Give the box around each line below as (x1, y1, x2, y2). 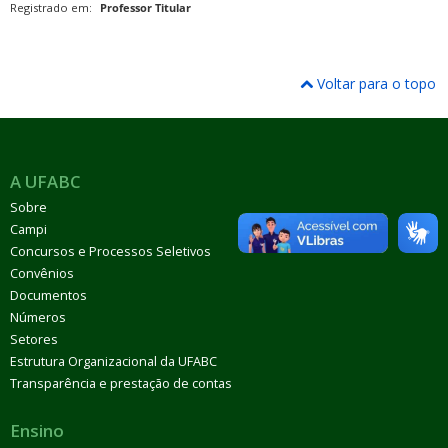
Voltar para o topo (313, 74, 436, 94)
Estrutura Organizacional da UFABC (10, 353, 217, 371)
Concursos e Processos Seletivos (10, 243, 211, 261)
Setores (10, 331, 58, 349)
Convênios (10, 265, 74, 283)
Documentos (10, 287, 87, 305)
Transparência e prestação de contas (10, 375, 232, 393)
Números (10, 309, 66, 327)
